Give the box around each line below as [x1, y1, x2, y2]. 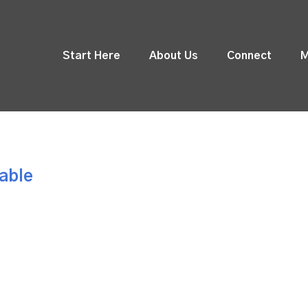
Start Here [63, 50, 120, 62]
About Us [149, 50, 198, 62]
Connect [227, 50, 272, 62]
